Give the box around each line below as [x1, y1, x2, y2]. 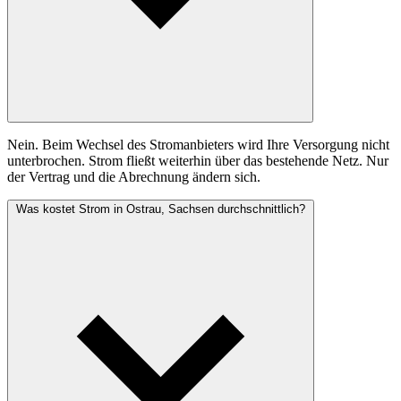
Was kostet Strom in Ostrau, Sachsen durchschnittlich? [16, 202, 305, 217]
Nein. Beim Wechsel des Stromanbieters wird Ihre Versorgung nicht [7, 137, 389, 153]
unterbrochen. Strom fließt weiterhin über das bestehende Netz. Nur [7, 153, 388, 169]
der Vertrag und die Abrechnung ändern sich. [7, 169, 260, 185]
